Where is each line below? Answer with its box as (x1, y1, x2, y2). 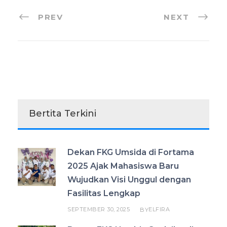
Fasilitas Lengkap (67, 188, 140, 199)
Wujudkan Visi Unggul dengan (67, 175, 191, 185)
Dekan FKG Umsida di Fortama (67, 147, 194, 158)
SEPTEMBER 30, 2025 (67, 206, 130, 213)
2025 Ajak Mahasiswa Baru (67, 161, 179, 171)
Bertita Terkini (29, 108, 96, 120)
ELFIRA (148, 206, 170, 213)
